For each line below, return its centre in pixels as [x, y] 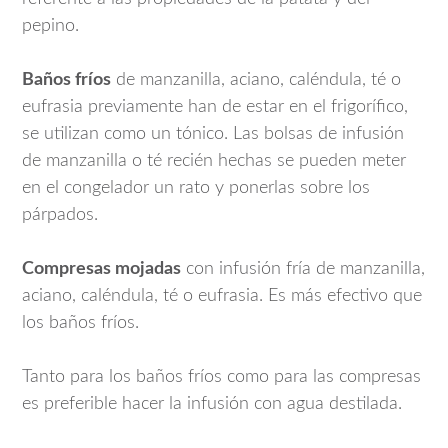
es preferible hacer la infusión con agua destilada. [212, 404]
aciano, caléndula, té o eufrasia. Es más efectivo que [222, 296]
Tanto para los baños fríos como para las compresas [221, 377]
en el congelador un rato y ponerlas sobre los [196, 188]
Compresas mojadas [101, 269]
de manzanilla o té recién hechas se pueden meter [214, 161]
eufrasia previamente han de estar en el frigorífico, [215, 107]
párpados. [60, 215]
